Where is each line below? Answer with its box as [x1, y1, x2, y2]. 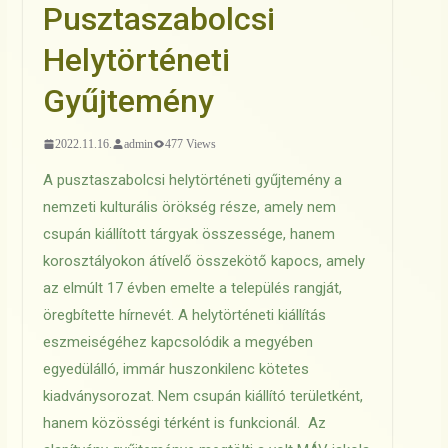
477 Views [164, 136, 216, 151]
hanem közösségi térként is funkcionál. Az [42, 413, 326, 432]
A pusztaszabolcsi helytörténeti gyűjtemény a [42, 170, 342, 189]
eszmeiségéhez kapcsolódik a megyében [42, 332, 313, 351]
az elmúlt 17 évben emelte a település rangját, [42, 278, 342, 297]
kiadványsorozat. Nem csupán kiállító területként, [42, 386, 363, 405]
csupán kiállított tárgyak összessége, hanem [42, 224, 335, 243]
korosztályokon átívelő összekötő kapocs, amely [42, 251, 365, 270]
